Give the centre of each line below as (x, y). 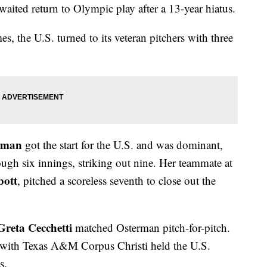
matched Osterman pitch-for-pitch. (153, 228)
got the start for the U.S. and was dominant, (122, 145)
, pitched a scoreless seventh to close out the (117, 181)
